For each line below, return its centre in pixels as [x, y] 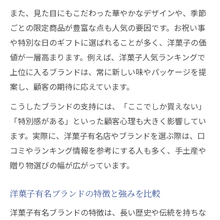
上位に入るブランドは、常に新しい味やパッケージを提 [108, 72]
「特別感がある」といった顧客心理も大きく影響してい [108, 121]
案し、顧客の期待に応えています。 [72, 86]
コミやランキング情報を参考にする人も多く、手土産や [108, 150]
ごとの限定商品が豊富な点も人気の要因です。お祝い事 [108, 27]
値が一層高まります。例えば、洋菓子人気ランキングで [108, 57]
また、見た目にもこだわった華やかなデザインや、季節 [108, 13]
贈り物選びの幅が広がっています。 [72, 165]
